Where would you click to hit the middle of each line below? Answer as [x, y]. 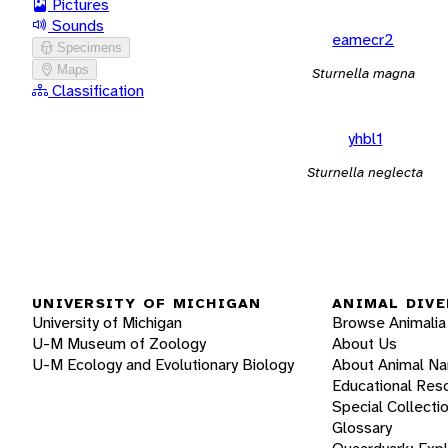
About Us [364, 344]
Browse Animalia [389, 323]
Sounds [76, 25]
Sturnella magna [363, 72]
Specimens [89, 47]
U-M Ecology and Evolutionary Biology [163, 365]
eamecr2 [363, 39]
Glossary [362, 428]
